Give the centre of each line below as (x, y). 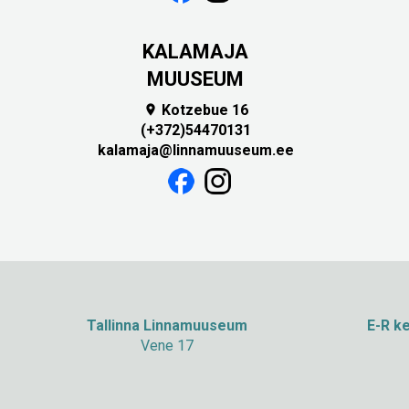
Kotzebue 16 (203, 110)
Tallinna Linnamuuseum (167, 326)
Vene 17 (167, 346)
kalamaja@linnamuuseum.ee (195, 151)
